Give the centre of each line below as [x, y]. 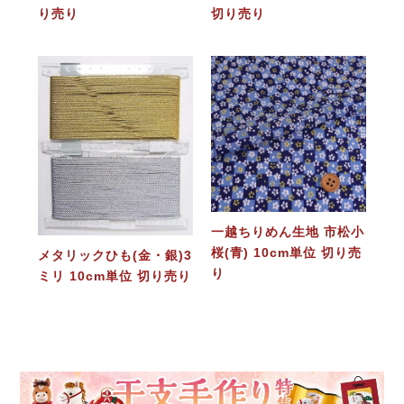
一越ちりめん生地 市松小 [287, 231]
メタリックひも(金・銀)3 [115, 255]
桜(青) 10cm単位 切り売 [286, 252]
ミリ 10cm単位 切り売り [114, 275]
